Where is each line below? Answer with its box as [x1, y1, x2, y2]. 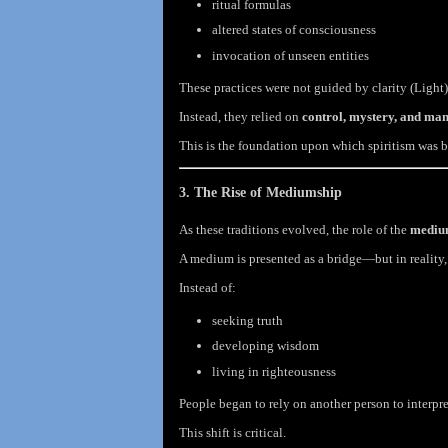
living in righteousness [211, 364, 336, 380]
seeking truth [211, 312, 283, 328]
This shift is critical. [179, 425, 286, 441]
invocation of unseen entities [211, 48, 369, 64]
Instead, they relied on [179, 109, 302, 125]
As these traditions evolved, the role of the [179, 222, 410, 238]
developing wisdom [211, 338, 319, 354]
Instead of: [179, 280, 236, 296]
